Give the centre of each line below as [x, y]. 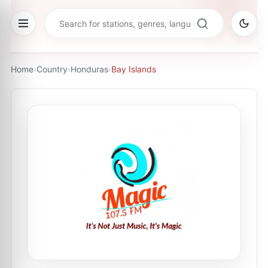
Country [52, 69]
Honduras [89, 69]
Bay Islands [134, 69]
